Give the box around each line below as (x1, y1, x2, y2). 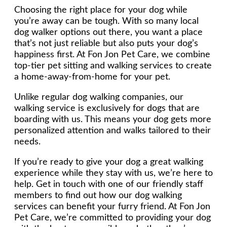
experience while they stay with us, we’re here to (14, 168, 213, 178)
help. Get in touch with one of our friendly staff (14, 179, 203, 189)
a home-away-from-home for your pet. (14, 72, 170, 82)
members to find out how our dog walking (14, 191, 182, 200)
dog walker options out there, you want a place (14, 27, 203, 37)
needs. (14, 137, 41, 146)
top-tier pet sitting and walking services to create (14, 61, 212, 70)
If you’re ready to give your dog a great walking (14, 157, 203, 167)
